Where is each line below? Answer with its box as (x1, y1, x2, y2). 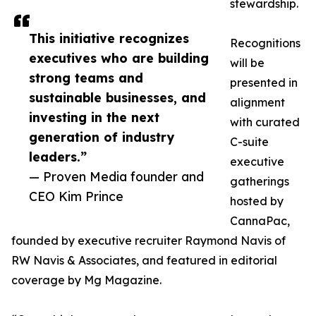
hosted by (230, 194, 284, 209)
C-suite (230, 135, 269, 150)
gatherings (230, 174, 289, 189)
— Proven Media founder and (29, 169, 204, 185)
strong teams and (29, 70, 143, 86)
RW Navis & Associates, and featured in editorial (11, 253, 277, 268)
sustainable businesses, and (29, 90, 206, 106)
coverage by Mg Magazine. (11, 273, 162, 288)
